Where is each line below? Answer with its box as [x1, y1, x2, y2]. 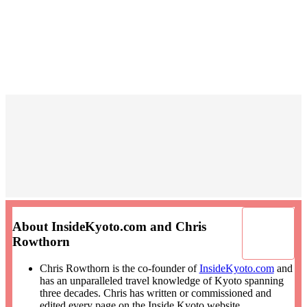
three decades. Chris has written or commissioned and [39, 287, 271, 299]
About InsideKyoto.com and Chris [12, 219, 206, 234]
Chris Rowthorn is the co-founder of [39, 262, 199, 275]
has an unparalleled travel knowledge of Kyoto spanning [39, 275, 284, 287]
